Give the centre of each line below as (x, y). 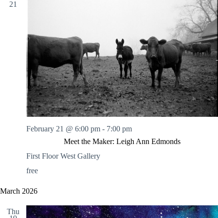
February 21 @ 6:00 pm (63, 129)
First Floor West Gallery (63, 156)
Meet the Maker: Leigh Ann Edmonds (122, 142)
